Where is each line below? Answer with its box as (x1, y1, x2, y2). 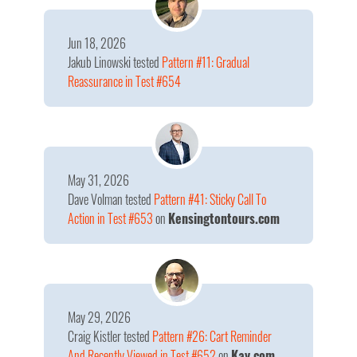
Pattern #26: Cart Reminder (152, 327, 272, 346)
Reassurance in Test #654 (68, 72, 181, 91)
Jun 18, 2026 (68, 33, 126, 53)
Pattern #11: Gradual (162, 53, 249, 72)
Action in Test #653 (68, 209, 153, 228)
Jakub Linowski (68, 53, 133, 72)
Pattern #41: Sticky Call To (154, 190, 266, 209)
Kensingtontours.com (168, 209, 280, 228)
